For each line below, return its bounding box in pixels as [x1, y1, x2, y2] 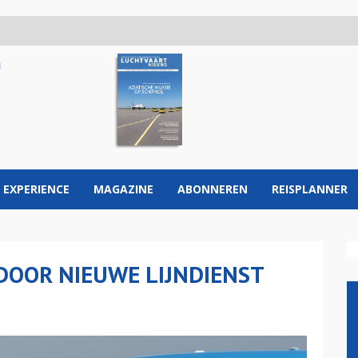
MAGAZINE [93, 181, 153, 197]
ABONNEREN [177, 181, 248, 197]
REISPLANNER [272, 181, 348, 197]
